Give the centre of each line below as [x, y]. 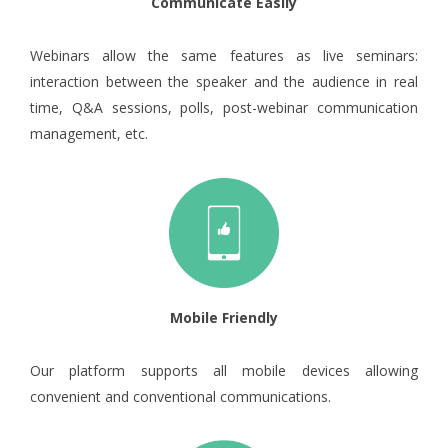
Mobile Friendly [224, 317]
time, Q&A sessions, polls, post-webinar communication [224, 107]
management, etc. [89, 133]
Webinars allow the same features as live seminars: [224, 55]
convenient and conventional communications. [180, 396]
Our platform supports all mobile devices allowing [224, 370]
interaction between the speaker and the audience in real [224, 81]
